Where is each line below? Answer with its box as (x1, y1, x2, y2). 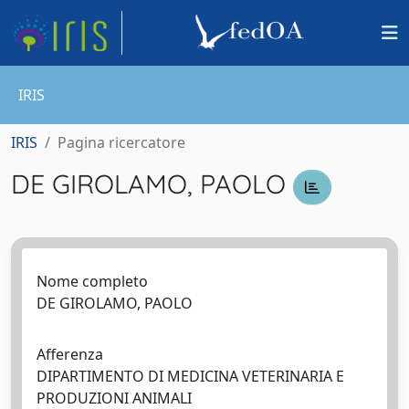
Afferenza (37, 343, 103, 364)
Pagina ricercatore (58, 132, 185, 152)
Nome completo (37, 270, 148, 291)
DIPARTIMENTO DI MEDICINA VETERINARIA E (37, 365, 344, 386)
